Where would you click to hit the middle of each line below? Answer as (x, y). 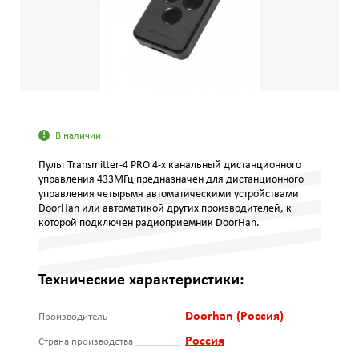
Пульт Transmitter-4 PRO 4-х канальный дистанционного (170, 165)
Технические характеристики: (141, 280)
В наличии (78, 136)
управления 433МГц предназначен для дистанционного (171, 180)
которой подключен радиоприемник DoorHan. (149, 223)
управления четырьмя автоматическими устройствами (169, 194)
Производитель (73, 317)
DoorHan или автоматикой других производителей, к (165, 209)
